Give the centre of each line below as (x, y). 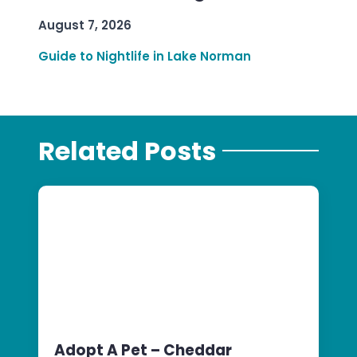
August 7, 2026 (85, 25)
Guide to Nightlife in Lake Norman (145, 57)
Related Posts (127, 151)
